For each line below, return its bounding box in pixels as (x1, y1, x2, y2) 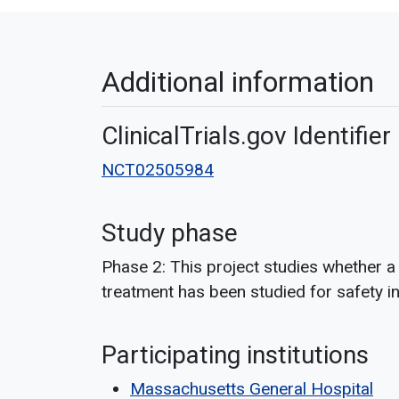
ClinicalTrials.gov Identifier (102, 121, 391, 151)
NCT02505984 (102, 159, 214, 180)
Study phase (102, 218, 238, 248)
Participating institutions (102, 340, 369, 370)
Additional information (102, 65, 374, 99)
